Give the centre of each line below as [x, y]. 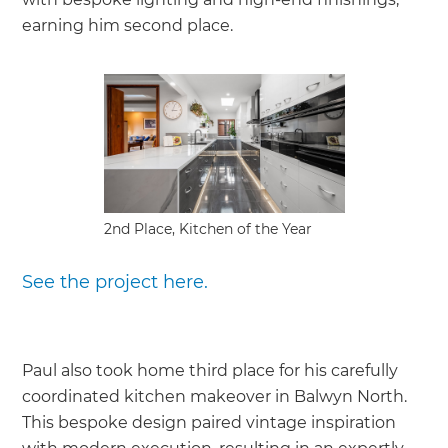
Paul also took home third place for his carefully [210, 371]
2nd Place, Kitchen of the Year [207, 229]
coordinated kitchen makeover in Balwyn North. [215, 397]
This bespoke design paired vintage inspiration [209, 423]
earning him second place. [128, 26]
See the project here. [115, 282]
